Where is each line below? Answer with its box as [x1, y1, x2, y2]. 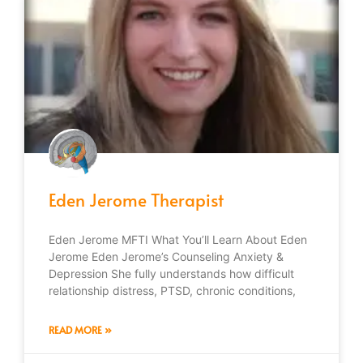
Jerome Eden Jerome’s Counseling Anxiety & [49, 249, 284, 263]
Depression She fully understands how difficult [49, 266, 294, 280]
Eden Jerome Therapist [49, 187, 224, 211]
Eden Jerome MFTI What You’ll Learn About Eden [49, 232, 307, 246]
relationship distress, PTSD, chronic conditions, [49, 283, 296, 297]
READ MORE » [49, 322, 112, 336]
